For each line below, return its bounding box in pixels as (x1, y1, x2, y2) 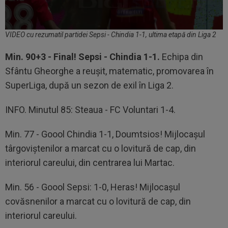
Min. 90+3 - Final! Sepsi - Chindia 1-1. (5, 51, 160, 62)
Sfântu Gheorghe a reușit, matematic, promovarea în (5, 65, 214, 76)
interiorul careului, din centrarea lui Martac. (5, 157, 175, 168)
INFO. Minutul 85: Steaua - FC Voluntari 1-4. (5, 104, 176, 115)
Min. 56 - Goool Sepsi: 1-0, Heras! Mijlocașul (5, 181, 180, 192)
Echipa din (160, 51, 203, 62)
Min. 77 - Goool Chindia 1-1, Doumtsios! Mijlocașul (5, 128, 205, 139)
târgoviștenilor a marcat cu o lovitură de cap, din (5, 142, 196, 154)
